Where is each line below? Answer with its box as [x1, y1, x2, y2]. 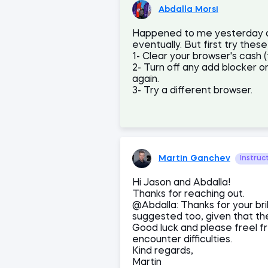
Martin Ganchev [159, 154, 230, 163]
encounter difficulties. [132, 235, 232, 245]
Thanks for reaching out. [132, 190, 245, 199]
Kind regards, [132, 246, 193, 256]
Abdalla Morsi [159, 5, 218, 14]
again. [132, 75, 159, 84]
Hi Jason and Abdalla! [132, 178, 230, 188]
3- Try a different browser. [132, 86, 252, 96]
